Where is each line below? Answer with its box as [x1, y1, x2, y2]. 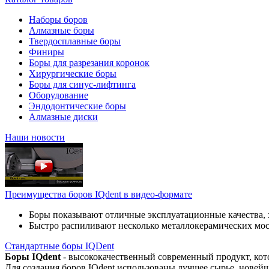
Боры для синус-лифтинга [29, 79, 136, 89]
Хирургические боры [29, 68, 116, 79]
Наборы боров [29, 14, 88, 25]
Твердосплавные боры [29, 36, 121, 46]
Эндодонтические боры [29, 101, 126, 111]
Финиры [29, 47, 64, 57]
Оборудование [29, 90, 88, 100]
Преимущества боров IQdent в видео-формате [5, 189, 192, 199]
